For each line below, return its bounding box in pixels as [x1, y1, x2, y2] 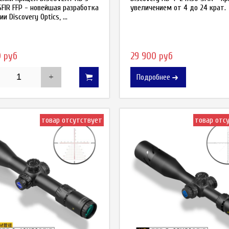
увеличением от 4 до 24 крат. [130, 3, 226, 12]
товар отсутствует [41, 115, 102, 125]
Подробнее [136, 72, 170, 82]
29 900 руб [130, 50, 173, 62]
